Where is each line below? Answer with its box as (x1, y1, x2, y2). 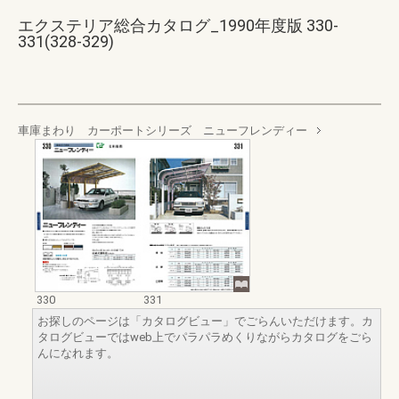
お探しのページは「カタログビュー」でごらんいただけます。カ (37, 313, 373, 328)
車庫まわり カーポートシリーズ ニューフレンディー (18, 124, 307, 137)
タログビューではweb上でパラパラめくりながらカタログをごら (37, 330, 372, 344)
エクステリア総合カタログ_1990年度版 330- (18, 16, 338, 35)
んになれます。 (37, 346, 118, 360)
